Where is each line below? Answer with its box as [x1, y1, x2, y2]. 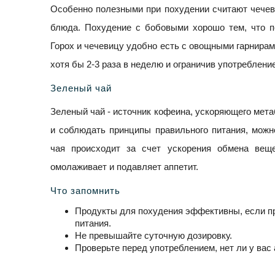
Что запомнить [50, 185, 120, 196]
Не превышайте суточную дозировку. [75, 230, 232, 241]
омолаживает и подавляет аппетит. [50, 161, 198, 172]
